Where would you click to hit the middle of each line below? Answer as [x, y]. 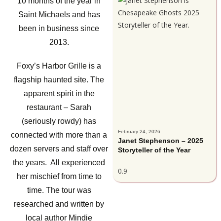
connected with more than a [59, 135]
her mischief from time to [59, 176]
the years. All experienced [59, 163]
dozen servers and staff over [59, 149]
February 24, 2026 [139, 131]
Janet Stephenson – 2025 [161, 140]
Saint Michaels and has [59, 15]
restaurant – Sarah [59, 107]
